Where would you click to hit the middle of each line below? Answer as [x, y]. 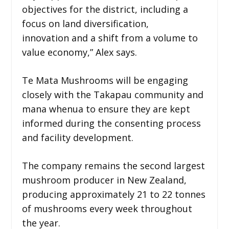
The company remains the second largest [113, 165]
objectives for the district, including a [105, 9]
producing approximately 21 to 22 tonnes [113, 194]
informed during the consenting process [111, 123]
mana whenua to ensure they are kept [106, 109]
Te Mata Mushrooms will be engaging [105, 80]
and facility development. [77, 137]
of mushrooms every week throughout [107, 208]
